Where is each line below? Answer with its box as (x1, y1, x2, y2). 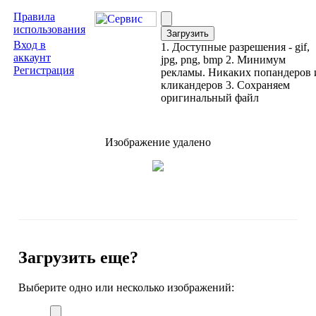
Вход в (13, 39, 46, 51)
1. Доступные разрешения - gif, (161, 41, 310, 53)
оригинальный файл (161, 92, 259, 104)
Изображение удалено (105, 136, 211, 148)
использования (13, 23, 85, 35)
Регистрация (13, 64, 74, 76)
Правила (13, 11, 55, 23)
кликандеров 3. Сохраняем (161, 79, 290, 91)
